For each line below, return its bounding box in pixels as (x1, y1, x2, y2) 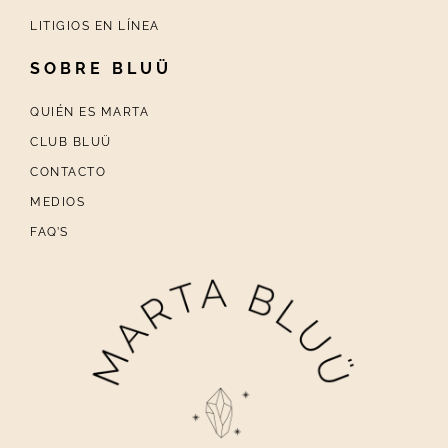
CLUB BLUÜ (30, 135, 112, 150)
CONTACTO (30, 165, 106, 180)
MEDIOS (30, 195, 85, 210)
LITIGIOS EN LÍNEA (30, 19, 160, 34)
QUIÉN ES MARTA (30, 105, 149, 120)
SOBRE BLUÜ (30, 59, 172, 79)
